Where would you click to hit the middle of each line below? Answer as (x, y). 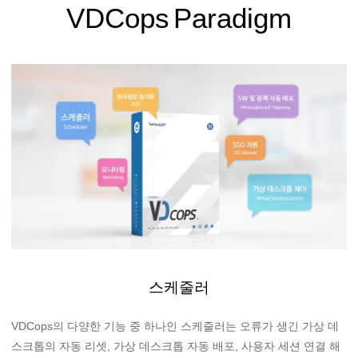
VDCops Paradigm (179, 18)
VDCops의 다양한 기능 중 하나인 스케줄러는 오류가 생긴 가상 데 (175, 326)
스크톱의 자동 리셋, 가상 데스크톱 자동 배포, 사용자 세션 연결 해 (176, 346)
